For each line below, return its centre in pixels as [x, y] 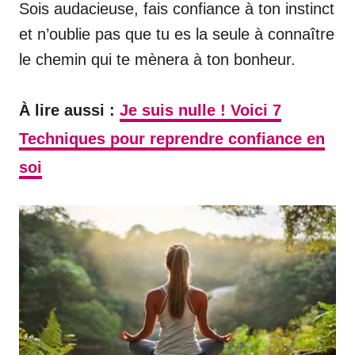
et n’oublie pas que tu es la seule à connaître [177, 34]
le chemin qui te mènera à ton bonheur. [157, 59]
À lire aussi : [67, 110]
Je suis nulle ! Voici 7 [200, 110]
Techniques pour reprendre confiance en [172, 138]
